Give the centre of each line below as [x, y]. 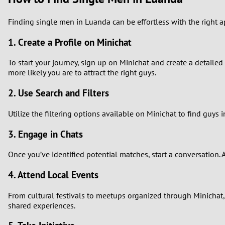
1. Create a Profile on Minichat [70, 42]
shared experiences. [42, 205]
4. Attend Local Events [53, 175]
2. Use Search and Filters [59, 93]
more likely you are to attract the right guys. [82, 73]
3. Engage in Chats [45, 134]
